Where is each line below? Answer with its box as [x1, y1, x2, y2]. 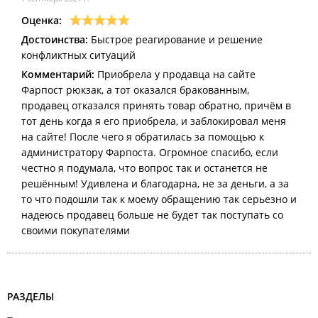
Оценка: [21, 13, 62, 27]
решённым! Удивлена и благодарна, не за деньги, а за [21, 176, 289, 190]
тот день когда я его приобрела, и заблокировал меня [21, 114, 286, 128]
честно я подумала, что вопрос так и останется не [21, 160, 268, 175]
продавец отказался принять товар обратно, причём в [21, 98, 291, 112]
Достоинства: [21, 32, 88, 46]
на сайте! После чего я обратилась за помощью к [21, 129, 264, 143]
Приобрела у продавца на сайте [94, 67, 256, 81]
